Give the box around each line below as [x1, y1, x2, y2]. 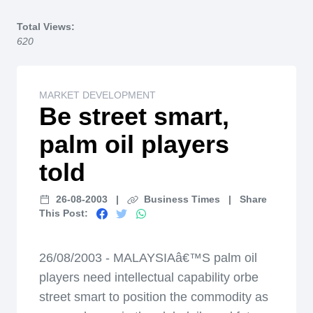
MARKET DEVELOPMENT [39, 89, 156, 101]
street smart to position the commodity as [39, 290, 268, 304]
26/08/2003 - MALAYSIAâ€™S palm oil [39, 251, 257, 265]
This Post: [39, 208, 88, 219]
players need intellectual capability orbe [39, 270, 259, 284]
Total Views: [17, 21, 75, 32]
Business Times [144, 194, 220, 205]
